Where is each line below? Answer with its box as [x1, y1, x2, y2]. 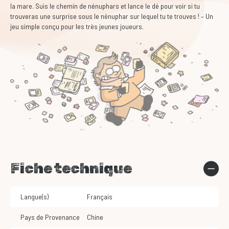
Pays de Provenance [20, 213, 80, 222]
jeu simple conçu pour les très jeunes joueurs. [10, 22, 144, 31]
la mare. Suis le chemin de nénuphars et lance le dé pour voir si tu [10, 2, 200, 10]
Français [90, 192, 112, 201]
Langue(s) [20, 192, 49, 201]
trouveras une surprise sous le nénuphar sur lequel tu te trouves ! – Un [10, 12, 213, 20]
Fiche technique [10, 160, 132, 177]
